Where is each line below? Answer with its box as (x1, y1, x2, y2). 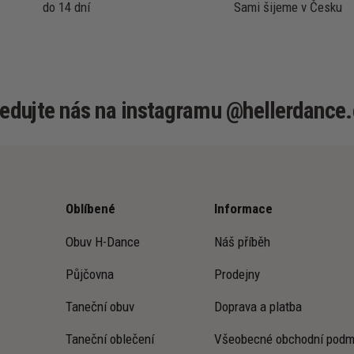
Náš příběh (214, 234, 270, 250)
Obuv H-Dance (66, 234, 140, 250)
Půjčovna (66, 266, 114, 283)
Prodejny (214, 266, 260, 283)
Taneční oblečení (66, 331, 154, 348)
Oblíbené (66, 201, 115, 217)
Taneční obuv (66, 299, 134, 315)
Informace (214, 201, 273, 217)
